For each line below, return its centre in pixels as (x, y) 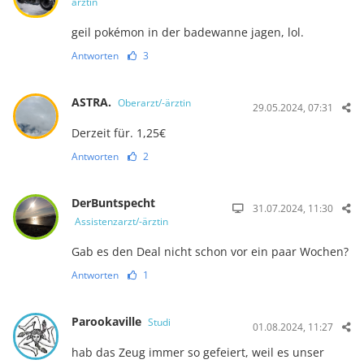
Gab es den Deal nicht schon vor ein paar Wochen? (210, 251)
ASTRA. (93, 102)
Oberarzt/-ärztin (154, 102)
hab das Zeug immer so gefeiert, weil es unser (197, 352)
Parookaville (108, 321)
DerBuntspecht (113, 202)
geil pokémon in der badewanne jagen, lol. (187, 32)
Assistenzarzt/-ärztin (121, 221)
